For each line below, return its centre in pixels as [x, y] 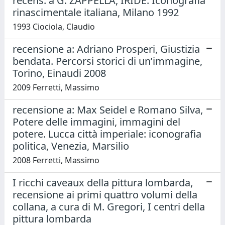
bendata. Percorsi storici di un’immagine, [107, 61]
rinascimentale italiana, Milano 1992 [96, 12]
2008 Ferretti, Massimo [56, 160]
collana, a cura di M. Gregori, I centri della [109, 206]
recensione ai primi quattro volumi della [105, 194]
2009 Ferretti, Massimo [56, 87]
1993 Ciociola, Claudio [54, 26]
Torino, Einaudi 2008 [59, 73]
